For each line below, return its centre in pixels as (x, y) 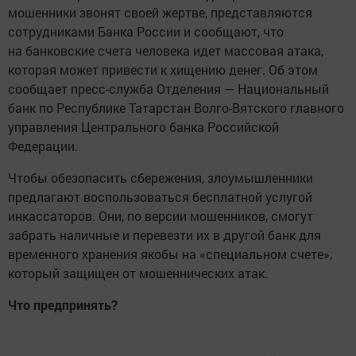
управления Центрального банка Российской (143, 127)
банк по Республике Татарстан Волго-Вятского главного (176, 108)
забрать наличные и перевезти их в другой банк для (164, 235)
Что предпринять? (64, 305)
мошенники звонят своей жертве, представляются (160, 13)
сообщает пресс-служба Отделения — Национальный (168, 89)
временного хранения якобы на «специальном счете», (170, 254)
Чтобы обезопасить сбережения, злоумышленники (161, 178)
